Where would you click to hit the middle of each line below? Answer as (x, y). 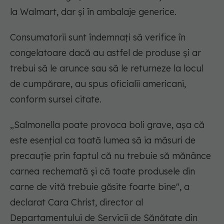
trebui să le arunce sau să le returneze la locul (107, 68)
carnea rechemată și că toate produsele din (102, 171)
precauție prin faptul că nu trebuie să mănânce (110, 156)
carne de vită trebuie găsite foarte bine (93, 187)
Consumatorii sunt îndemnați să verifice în (98, 37)
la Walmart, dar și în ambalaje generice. (93, 12)
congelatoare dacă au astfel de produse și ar (105, 53)
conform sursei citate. (56, 99)
